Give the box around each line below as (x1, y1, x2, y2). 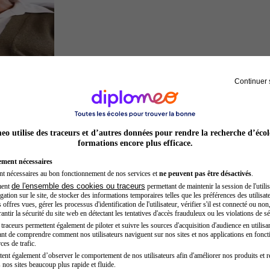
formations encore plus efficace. (77, 138, 193, 148)
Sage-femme (57, 83, 104, 93)
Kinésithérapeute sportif (57, 237, 147, 248)
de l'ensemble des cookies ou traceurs (11, 181, 145, 190)
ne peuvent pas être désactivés (159, 169, 251, 178)
